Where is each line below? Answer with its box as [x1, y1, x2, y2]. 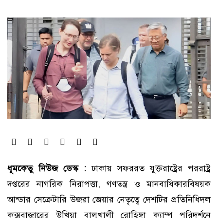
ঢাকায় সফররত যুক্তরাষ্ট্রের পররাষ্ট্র [91, 163, 211, 174]
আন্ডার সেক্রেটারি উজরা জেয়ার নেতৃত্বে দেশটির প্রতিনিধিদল [7, 194, 211, 205]
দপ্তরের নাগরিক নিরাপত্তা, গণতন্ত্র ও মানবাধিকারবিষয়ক [7, 179, 211, 189]
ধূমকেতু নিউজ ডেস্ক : [7, 163, 91, 174]
